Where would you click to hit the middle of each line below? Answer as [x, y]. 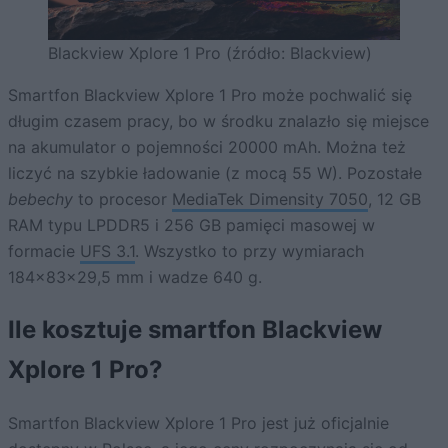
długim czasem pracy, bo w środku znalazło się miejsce [218, 120]
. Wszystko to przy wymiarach [249, 250]
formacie [44, 250]
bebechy [40, 198]
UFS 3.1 [107, 250]
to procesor [122, 198]
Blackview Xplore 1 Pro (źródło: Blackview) [210, 52]
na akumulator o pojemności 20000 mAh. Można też [207, 146]
